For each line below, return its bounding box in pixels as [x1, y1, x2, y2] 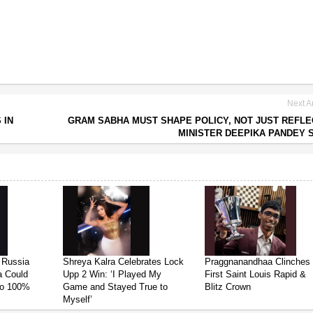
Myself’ [63, 293, 93, 305]
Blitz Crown [205, 281, 252, 292]
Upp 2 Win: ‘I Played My [63, 268, 162, 279]
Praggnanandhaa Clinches [205, 256, 311, 267]
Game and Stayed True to [63, 281, 168, 292]
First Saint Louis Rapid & [205, 268, 307, 279]
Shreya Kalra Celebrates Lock [63, 256, 184, 267]
